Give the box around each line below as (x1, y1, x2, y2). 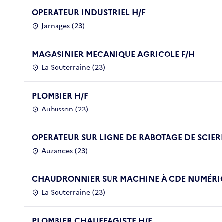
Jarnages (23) (41, 20, 85, 31)
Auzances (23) (41, 145, 88, 156)
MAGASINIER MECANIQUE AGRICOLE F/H (32, 48, 195, 60)
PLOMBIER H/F (32, 89, 88, 102)
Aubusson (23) (41, 104, 88, 114)
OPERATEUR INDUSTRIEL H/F (32, 6, 146, 18)
